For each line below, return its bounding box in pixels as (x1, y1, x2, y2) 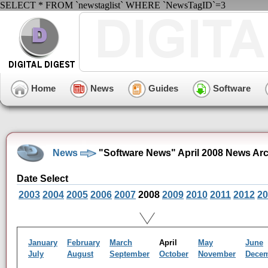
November (198, 249, 236, 258)
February (67, 238, 100, 247)
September (109, 249, 150, 258)
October (159, 249, 188, 258)
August (67, 249, 93, 258)
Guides (146, 83, 178, 93)
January (28, 238, 57, 247)
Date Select (17, 173, 68, 184)
